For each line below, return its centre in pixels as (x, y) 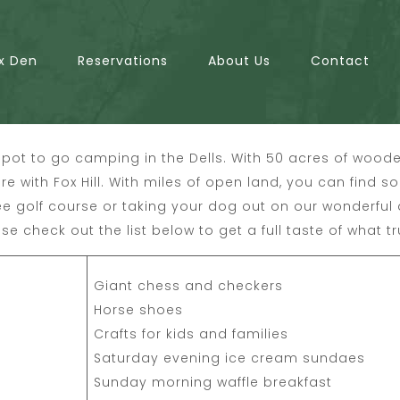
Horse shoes (138, 309)
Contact (340, 61)
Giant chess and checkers (188, 285)
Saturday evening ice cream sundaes (229, 358)
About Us (239, 61)
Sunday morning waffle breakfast (213, 382)
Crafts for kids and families (191, 333)
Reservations (122, 61)
